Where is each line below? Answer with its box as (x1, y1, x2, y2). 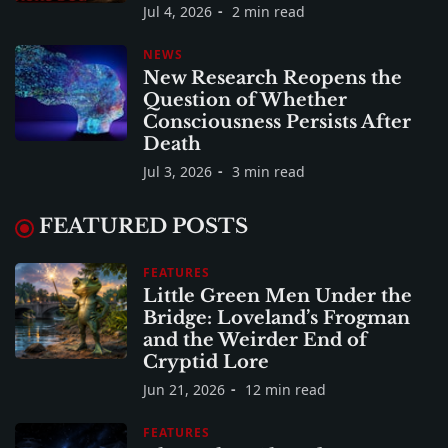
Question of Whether (143, 88, 347, 111)
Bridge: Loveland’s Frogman (143, 306, 410, 329)
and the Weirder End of (143, 328, 367, 351)
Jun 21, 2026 (143, 379, 225, 399)
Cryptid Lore (143, 350, 269, 373)
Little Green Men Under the (143, 284, 412, 307)
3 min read (232, 161, 305, 181)
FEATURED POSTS (39, 213, 248, 238)
